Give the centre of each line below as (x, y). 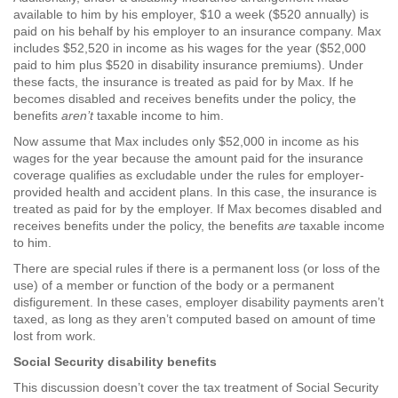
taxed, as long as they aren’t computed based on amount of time (195, 319)
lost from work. (55, 336)
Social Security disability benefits (117, 362)
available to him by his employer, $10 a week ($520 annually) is (191, 15)
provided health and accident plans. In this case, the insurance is (195, 192)
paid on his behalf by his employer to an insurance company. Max (197, 32)
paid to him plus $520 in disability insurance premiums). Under (188, 65)
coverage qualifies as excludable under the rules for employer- (189, 175)
